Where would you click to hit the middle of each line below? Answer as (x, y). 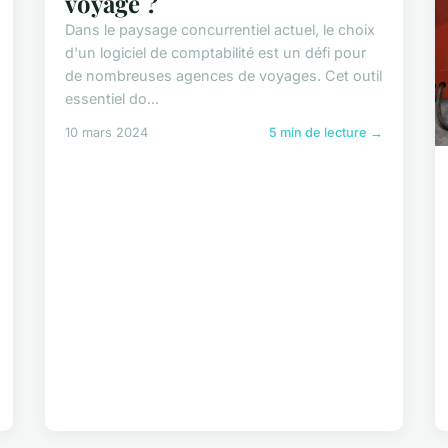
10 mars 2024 (107, 133)
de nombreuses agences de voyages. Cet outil (224, 76)
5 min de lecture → (325, 133)
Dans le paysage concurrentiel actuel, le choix (220, 30)
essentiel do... (112, 99)
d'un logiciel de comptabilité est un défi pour (216, 53)
